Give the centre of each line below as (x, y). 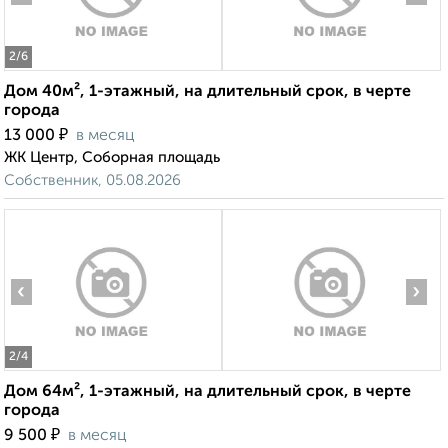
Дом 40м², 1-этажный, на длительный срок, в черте (207, 92)
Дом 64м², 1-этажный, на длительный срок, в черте (207, 392)
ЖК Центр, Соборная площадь (112, 158)
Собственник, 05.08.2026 (92, 181)
